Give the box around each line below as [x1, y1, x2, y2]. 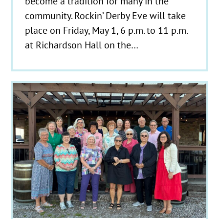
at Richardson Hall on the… [25, 38, 139, 51]
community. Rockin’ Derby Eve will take [25, 9, 186, 22]
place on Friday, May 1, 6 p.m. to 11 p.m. [25, 23, 188, 36]
